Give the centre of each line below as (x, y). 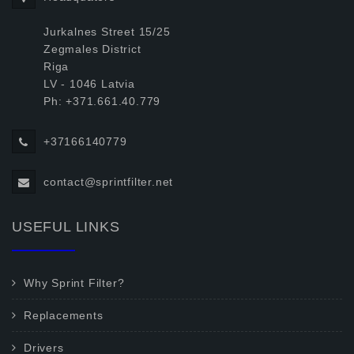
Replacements (64, 315)
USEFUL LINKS (66, 227)
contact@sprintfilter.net (109, 182)
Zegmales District (92, 49)
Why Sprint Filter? (74, 283)
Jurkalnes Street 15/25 (107, 32)
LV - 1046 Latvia (89, 84)
